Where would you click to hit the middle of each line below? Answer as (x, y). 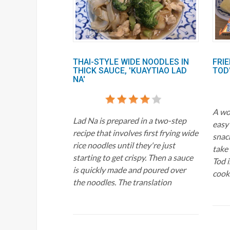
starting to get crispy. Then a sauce (133, 157)
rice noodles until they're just (124, 145)
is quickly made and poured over (129, 169)
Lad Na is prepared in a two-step (130, 120)
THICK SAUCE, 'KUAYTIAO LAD (130, 70)
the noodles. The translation (122, 182)
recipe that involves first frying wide (136, 132)
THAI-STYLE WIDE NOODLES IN (131, 62)
